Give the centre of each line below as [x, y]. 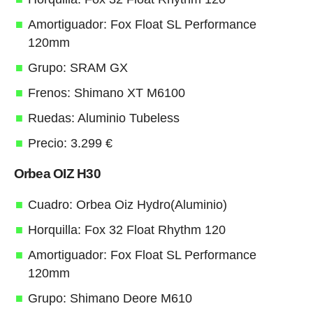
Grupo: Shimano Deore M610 [110, 298]
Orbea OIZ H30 [57, 173]
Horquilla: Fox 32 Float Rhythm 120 [126, 230]
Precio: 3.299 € [70, 143]
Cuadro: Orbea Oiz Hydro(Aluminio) [127, 204]
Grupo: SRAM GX [78, 67]
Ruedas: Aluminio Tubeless [103, 118]
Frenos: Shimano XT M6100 [106, 93]
